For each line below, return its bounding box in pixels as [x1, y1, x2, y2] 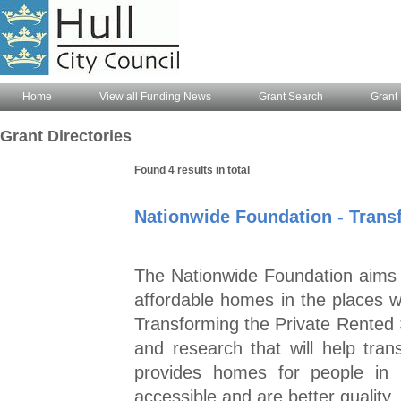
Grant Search [259, 90, 323, 103]
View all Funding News [99, 90, 211, 103]
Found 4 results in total [134, 164, 250, 176]
